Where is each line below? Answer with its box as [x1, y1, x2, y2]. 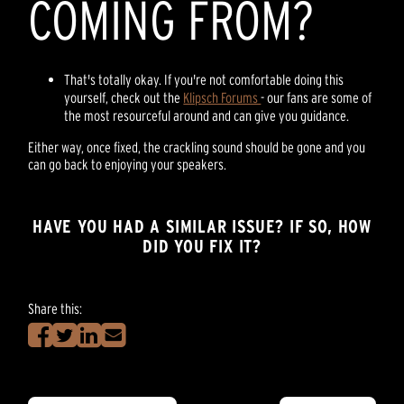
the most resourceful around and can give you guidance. [64, 107, 350, 124]
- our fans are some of [261, 89, 372, 106]
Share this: [28, 300, 83, 317]
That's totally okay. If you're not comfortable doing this [64, 71, 344, 88]
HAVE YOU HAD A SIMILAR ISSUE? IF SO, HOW [32, 216, 372, 237]
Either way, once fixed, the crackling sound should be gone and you [28, 139, 366, 156]
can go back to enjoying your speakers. [28, 156, 227, 173]
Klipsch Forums [183, 89, 262, 106]
